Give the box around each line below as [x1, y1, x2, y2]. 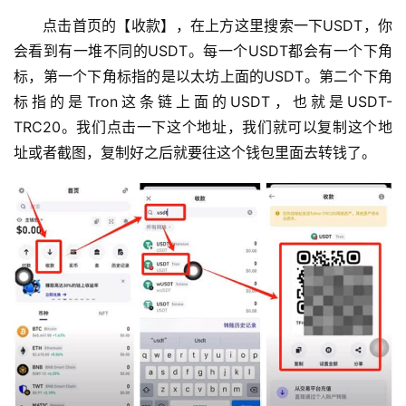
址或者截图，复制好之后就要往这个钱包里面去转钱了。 [14, 143, 376, 162]
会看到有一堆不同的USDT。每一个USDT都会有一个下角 [14, 42, 392, 61]
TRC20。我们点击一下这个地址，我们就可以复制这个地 [14, 118, 392, 137]
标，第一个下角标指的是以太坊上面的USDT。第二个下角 [14, 67, 392, 86]
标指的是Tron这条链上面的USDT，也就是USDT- [14, 92, 392, 111]
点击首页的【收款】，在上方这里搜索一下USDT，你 [43, 16, 392, 35]
